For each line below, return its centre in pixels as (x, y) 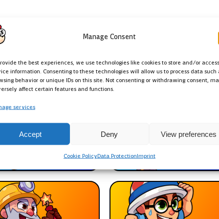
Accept (30, 134)
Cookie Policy (80, 156)
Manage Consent (109, 37)
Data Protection (117, 156)
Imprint (146, 156)
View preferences (188, 134)
